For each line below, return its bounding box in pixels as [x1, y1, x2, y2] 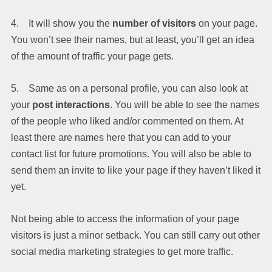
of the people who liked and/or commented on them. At [11, 115, 243, 126]
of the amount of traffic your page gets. [11, 50, 174, 61]
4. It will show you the [11, 18, 112, 29]
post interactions [32, 99, 110, 110]
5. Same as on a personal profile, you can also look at [11, 83, 248, 93]
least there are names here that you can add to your [11, 132, 231, 143]
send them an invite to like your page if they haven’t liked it [11, 165, 260, 175]
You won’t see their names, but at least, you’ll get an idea [11, 34, 254, 45]
